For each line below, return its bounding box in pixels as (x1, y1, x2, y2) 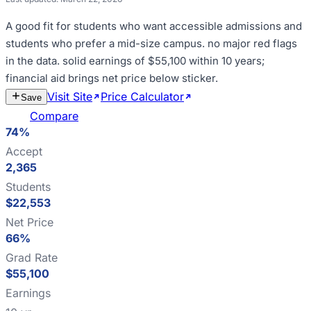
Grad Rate (6, 251, 58, 264)
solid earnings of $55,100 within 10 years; (62, 54, 265, 67)
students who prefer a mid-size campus (6, 37, 202, 50)
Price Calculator (101, 90, 184, 103)
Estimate (192, 90, 237, 103)
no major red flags (208, 37, 297, 50)
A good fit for (6, 19, 74, 33)
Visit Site (47, 90, 92, 103)
